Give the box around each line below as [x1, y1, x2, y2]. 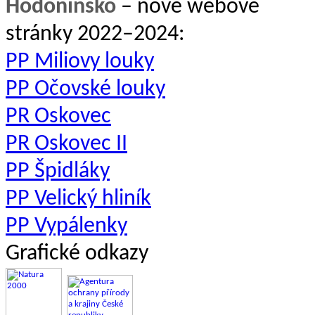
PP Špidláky [6, 160, 110, 183]
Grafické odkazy [6, 243, 148, 265]
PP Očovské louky [6, 78, 165, 101]
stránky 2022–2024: [6, 23, 185, 46]
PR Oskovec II [6, 133, 127, 155]
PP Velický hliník [6, 188, 151, 210]
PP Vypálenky [6, 215, 127, 238]
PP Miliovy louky [6, 51, 154, 73]
